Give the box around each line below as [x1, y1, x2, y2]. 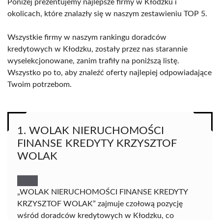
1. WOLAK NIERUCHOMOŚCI [17, 125, 164, 136]
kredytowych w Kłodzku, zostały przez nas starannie [7, 45, 188, 53]
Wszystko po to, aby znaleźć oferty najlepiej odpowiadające [7, 69, 212, 77]
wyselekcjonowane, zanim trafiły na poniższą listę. [7, 57, 179, 65]
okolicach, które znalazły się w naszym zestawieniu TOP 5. [7, 10, 207, 18]
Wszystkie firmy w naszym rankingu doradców [7, 33, 166, 41]
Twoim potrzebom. [7, 81, 72, 88]
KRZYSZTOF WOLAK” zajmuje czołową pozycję [17, 200, 183, 208]
